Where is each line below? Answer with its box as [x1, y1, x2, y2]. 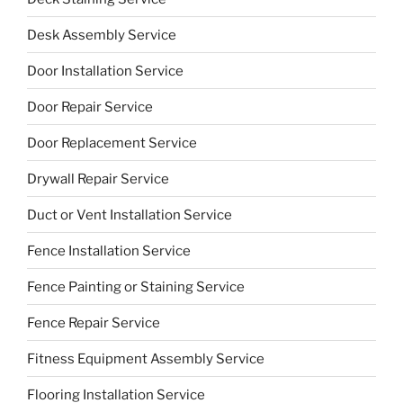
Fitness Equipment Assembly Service [27, 350, 264, 367]
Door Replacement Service [27, 134, 197, 151]
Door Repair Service [27, 98, 153, 115]
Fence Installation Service [27, 242, 191, 259]
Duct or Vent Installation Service [27, 206, 232, 223]
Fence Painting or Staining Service [27, 278, 245, 295]
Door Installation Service [27, 62, 184, 79]
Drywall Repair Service [27, 170, 169, 187]
